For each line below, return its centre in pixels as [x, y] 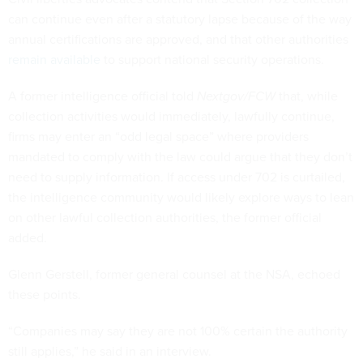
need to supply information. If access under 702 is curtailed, [177, 177]
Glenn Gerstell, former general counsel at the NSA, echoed [174, 274]
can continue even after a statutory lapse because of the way [180, 19]
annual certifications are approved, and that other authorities [178, 39]
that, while [307, 96]
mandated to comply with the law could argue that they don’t [180, 157]
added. [28, 238]
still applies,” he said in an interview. [110, 351]
